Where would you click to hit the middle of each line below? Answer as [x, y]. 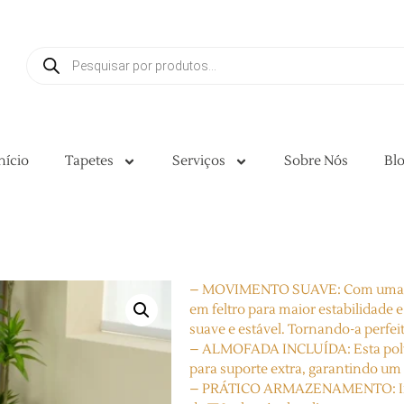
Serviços [198, 161]
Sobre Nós [316, 161]
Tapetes [89, 161]
